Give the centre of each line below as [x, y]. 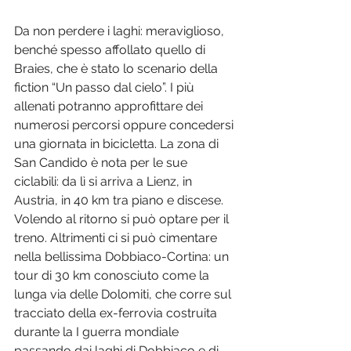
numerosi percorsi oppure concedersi [125, 125]
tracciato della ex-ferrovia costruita [117, 313]
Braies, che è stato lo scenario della [118, 69]
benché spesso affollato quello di [111, 50]
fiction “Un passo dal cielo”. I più [106, 88]
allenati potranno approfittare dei [110, 107]
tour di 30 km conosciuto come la [113, 276]
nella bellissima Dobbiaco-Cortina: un [123, 257]
